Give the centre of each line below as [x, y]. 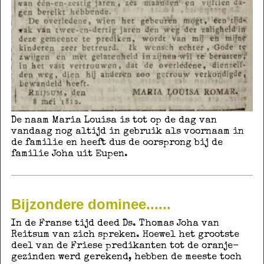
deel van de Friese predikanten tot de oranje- [125, 246]
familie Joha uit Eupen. [71, 155]
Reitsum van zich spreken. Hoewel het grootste [125, 235]
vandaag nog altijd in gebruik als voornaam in [127, 132]
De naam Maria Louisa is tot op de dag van [114, 121]
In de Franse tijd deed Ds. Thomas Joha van [115, 224]
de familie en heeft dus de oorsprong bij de [117, 143]
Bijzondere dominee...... [91, 204]
